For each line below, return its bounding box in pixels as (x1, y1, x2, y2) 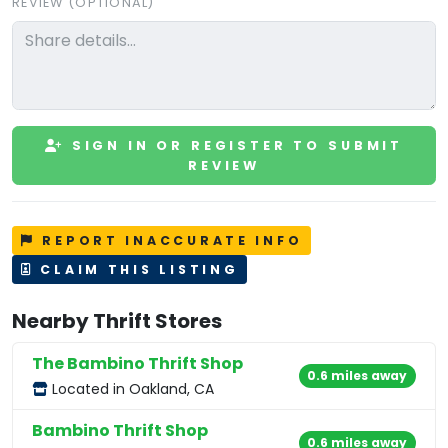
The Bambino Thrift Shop (32, 351, 244, 375)
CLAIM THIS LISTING (33, 260, 239, 278)
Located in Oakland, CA (48, 378, 215, 399)
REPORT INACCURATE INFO (35, 231, 303, 249)
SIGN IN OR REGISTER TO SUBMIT (64, 136, 404, 154)
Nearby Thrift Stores (12, 306, 222, 335)
